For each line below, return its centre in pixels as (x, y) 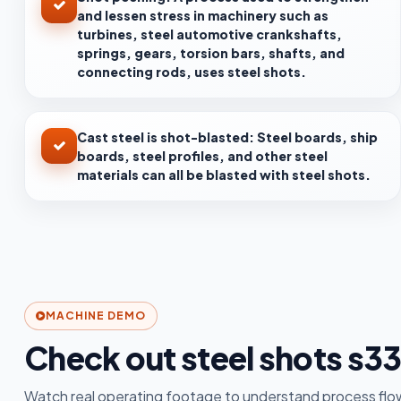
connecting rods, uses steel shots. (192, 71)
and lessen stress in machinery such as (203, 15)
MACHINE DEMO (95, 315)
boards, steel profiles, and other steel (202, 155)
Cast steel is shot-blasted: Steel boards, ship (227, 137)
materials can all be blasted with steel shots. (224, 174)
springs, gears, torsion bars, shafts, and (211, 52)
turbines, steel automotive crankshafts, (209, 34)
